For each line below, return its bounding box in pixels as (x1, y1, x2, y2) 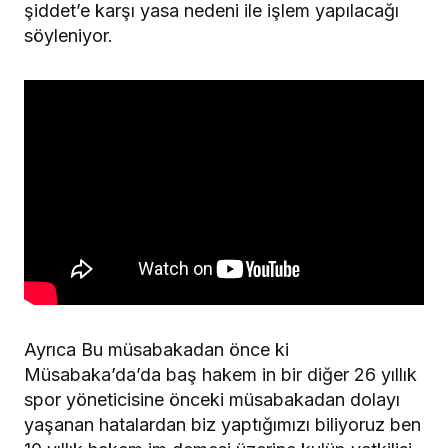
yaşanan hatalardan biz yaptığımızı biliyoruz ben (24, 413, 421, 435)
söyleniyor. (24, 24, 113, 46)
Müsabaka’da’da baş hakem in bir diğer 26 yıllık (24, 363, 417, 385)
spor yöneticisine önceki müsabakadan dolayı (24, 388, 400, 410)
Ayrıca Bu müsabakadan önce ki (24, 338, 289, 360)
